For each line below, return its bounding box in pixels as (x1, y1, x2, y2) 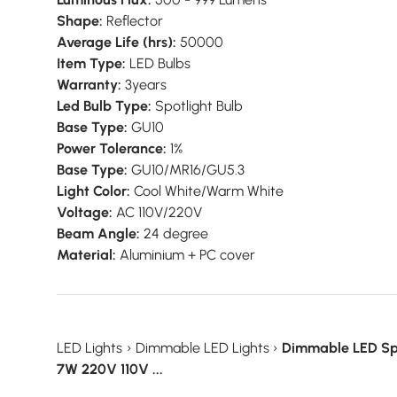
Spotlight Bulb (152, 97, 243, 114)
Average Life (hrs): (57, 33, 176, 51)
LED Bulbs (126, 54, 191, 72)
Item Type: (57, 54, 126, 72)
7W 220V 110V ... (57, 360, 163, 378)
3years (121, 75, 167, 93)
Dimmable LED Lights (135, 339, 269, 356)
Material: (57, 245, 116, 263)
